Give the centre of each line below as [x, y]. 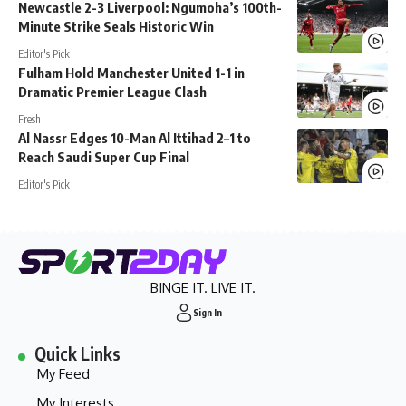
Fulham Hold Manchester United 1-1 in [131, 73]
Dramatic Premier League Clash [112, 92]
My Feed [63, 374]
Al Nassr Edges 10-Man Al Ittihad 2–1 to [135, 138]
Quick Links [78, 353]
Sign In [208, 313]
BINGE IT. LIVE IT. [203, 288]
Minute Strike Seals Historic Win [116, 27]
